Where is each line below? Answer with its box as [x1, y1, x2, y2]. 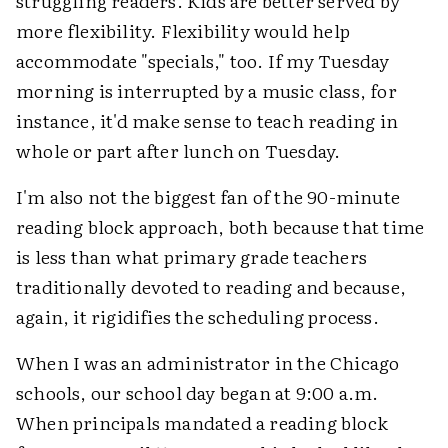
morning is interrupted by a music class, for [16, 76, 397, 104]
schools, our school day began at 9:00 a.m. [16, 378, 379, 406]
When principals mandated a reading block [16, 408, 389, 436]
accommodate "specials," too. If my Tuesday [16, 46, 390, 74]
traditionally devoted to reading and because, [16, 272, 407, 300]
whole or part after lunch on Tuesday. [16, 136, 341, 164]
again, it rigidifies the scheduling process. [16, 302, 379, 330]
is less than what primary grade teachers [16, 242, 368, 270]
